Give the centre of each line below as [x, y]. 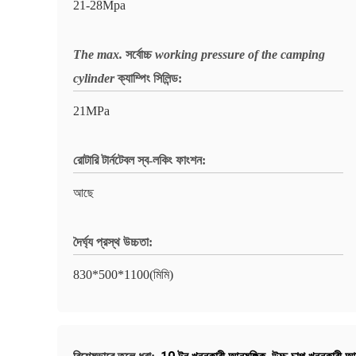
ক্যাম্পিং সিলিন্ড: [150, 78]
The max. [98, 54]
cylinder [94, 78]
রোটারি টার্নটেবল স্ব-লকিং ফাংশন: [139, 160]
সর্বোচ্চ [139, 54]
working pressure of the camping [240, 54]
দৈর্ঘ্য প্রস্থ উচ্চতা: [113, 242]
